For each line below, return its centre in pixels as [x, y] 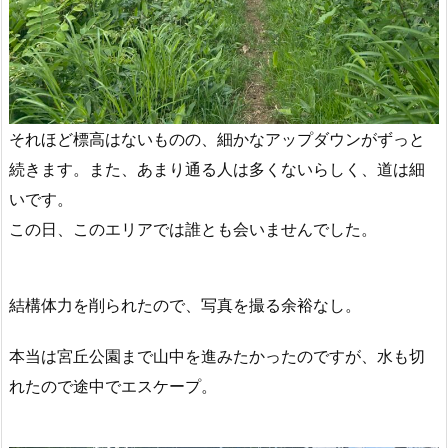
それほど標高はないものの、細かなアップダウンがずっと [217, 138]
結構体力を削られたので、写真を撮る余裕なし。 [185, 305]
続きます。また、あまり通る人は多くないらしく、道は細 [217, 168]
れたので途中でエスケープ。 [113, 385]
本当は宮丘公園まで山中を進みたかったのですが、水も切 [217, 355]
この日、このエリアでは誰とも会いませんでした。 [193, 228]
